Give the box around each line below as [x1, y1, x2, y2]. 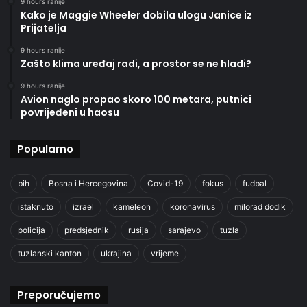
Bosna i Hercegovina [49, 177, 128, 188]
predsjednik [64, 224, 109, 235]
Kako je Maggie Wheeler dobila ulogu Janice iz [21, 8, 252, 22]
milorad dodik [234, 201, 286, 212]
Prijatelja [21, 21, 66, 35]
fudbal [243, 177, 267, 188]
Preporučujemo [17, 287, 101, 302]
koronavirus [170, 201, 215, 212]
